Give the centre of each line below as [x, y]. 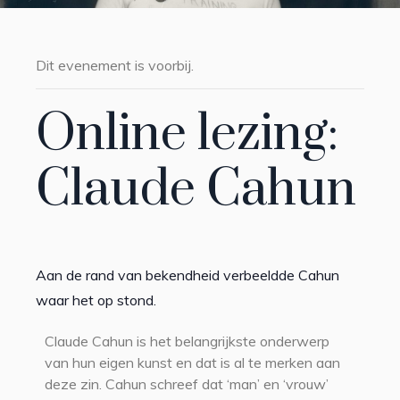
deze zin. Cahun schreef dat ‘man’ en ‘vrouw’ [187, 384]
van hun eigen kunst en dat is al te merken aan [192, 362]
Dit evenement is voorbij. [115, 65]
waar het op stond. [96, 300]
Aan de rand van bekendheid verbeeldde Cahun [187, 275]
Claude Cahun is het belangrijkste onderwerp [187, 341]
